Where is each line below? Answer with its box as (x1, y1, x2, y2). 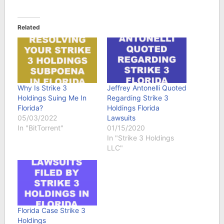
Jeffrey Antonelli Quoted (106, 83, 186, 92)
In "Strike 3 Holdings (106, 133, 174, 142)
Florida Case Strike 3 (17, 205, 85, 214)
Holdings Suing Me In (17, 93, 86, 102)
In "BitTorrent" (17, 123, 63, 132)
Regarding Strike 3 (106, 93, 168, 102)
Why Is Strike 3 (17, 83, 67, 92)
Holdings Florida (106, 103, 159, 112)
